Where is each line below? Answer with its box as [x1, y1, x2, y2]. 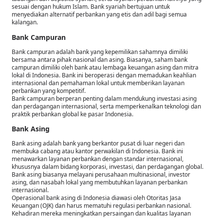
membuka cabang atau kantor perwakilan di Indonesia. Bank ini [12, 146, 183, 155]
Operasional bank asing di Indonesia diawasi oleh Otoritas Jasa [12, 193, 181, 202]
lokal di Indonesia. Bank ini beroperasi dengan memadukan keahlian [12, 71, 196, 79]
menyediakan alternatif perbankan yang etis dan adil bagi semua [12, 10, 187, 19]
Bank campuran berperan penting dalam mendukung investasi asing [12, 94, 197, 103]
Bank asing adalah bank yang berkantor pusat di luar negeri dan [12, 139, 184, 147]
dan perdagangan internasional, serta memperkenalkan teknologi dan [12, 102, 201, 110]
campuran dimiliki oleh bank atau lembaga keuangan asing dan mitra [12, 63, 199, 72]
